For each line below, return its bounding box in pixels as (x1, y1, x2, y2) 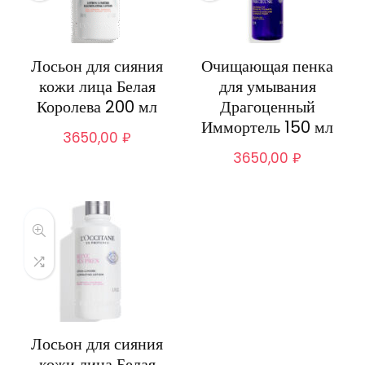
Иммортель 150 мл (201, 116, 334, 139)
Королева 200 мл (37, 95, 158, 119)
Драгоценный (219, 95, 315, 119)
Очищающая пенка (201, 55, 334, 78)
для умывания (218, 75, 316, 99)
